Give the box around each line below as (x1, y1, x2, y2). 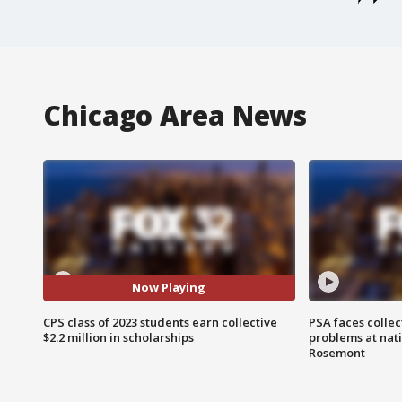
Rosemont (308, 344, 365, 361)
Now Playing (132, 279, 206, 296)
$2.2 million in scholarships (43, 328, 194, 345)
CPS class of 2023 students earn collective (43, 313, 277, 330)
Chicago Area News (43, 96, 308, 134)
